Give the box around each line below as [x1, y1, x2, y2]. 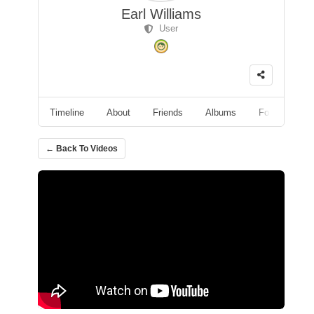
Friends [153, 107, 183, 118]
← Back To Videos [46, 143, 118, 153]
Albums [205, 107, 236, 118]
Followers [259, 107, 297, 118]
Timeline [50, 107, 84, 118]
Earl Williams [121, 6, 201, 22]
